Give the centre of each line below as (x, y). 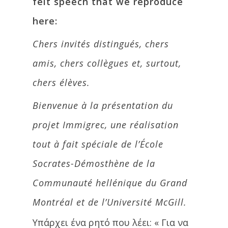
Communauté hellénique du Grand (110, 183)
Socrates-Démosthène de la (94, 164)
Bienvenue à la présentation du (103, 106)
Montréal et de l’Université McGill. (110, 202)
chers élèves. (61, 83)
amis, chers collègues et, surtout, (107, 63)
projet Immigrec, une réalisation (106, 125)
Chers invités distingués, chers (101, 44)
